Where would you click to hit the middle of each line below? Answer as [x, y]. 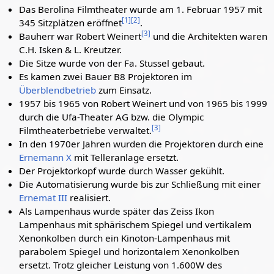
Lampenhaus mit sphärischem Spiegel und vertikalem [135, 224]
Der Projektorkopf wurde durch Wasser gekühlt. [122, 171]
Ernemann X [46, 157]
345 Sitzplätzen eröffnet [71, 23]
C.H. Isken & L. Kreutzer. [71, 50]
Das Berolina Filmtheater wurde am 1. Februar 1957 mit [141, 9]
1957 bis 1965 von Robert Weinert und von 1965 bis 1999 [143, 103]
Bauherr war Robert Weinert [80, 36]
